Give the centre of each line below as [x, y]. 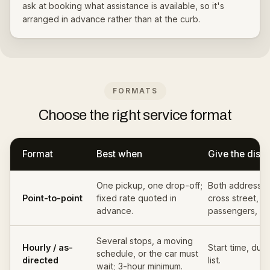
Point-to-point [52, 198]
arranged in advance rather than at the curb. [111, 19]
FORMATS [135, 91]
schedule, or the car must [148, 253]
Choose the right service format [135, 115]
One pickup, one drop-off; [150, 185]
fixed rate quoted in [137, 198]
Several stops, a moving [145, 241]
